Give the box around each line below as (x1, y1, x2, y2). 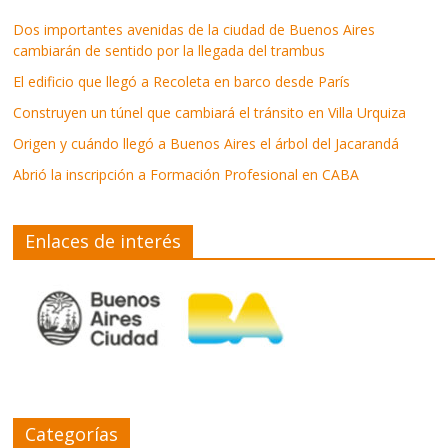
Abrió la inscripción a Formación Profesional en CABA (13, 164, 360, 184)
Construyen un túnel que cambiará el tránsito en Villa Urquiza (13, 102, 407, 122)
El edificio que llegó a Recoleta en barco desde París (13, 71, 351, 91)
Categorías (25, 421, 119, 446)
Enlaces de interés (25, 228, 182, 253)
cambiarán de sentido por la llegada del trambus (13, 40, 326, 60)
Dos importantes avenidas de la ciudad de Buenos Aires (13, 19, 376, 39)
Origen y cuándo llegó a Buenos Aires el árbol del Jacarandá (13, 133, 400, 153)
